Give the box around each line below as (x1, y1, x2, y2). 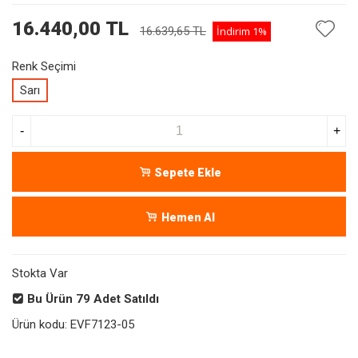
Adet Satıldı (93, 292, 159, 306)
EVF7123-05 (70, 317, 134, 332)
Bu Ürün (27, 292, 73, 306)
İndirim (217, 24, 253, 38)
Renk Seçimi (12, 59, 76, 74)
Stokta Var (12, 266, 68, 280)
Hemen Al (161, 211, 215, 225)
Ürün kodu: (12, 317, 67, 332)
